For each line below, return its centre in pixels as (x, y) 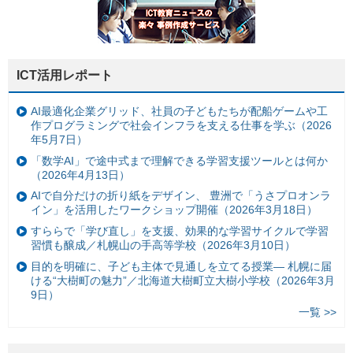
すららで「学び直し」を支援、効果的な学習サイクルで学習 (180, 231)
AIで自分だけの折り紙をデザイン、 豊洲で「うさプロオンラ (181, 196)
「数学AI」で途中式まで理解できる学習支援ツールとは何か (179, 160)
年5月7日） (59, 140)
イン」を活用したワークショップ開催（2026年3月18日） (174, 210)
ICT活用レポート (65, 75)
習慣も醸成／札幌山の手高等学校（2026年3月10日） (163, 245)
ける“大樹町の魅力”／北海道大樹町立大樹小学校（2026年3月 (183, 280)
